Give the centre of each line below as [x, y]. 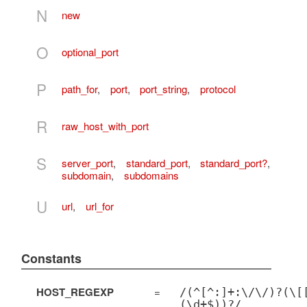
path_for [79, 88]
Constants [51, 258]
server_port [87, 162]
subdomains [151, 175]
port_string [163, 88]
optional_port [90, 51]
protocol [218, 88]
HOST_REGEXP [75, 292]
